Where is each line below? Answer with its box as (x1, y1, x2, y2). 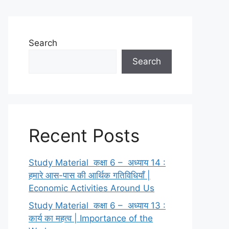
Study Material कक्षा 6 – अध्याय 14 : (29, 157, 166, 168)
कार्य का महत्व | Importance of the (29, 213, 153, 223)
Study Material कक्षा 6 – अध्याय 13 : (29, 200, 166, 211)
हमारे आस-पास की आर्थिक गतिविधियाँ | (29, 170, 150, 180)
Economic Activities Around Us (29, 183, 154, 193)
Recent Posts (29, 125, 140, 146)
